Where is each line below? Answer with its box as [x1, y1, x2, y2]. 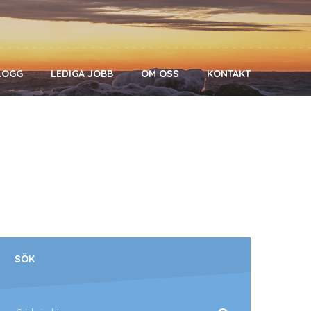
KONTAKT [207, 67, 251, 80]
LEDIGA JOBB [51, 67, 113, 80]
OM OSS [141, 67, 179, 80]
